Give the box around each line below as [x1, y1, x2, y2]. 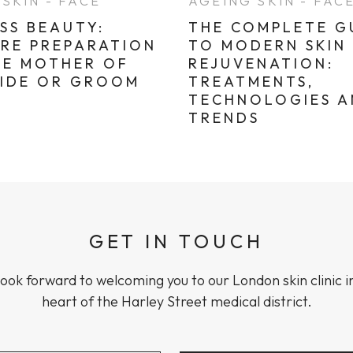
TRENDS [188, 109, 260, 128]
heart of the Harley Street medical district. [41, 292, 312, 311]
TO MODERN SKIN [188, 36, 347, 55]
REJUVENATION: [188, 54, 334, 73]
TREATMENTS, [188, 72, 314, 91]
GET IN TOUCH [89, 229, 264, 254]
